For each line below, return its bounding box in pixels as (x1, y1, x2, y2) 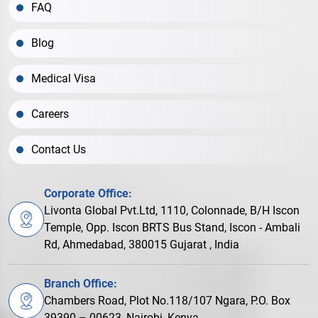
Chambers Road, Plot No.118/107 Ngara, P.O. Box (44, 293, 290, 307)
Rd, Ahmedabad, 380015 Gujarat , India (44, 237, 239, 251)
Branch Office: (44, 276, 117, 290)
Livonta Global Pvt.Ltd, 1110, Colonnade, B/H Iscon (44, 203, 300, 217)
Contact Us (31, 142, 86, 156)
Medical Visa (31, 71, 96, 85)
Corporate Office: (44, 186, 132, 200)
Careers (31, 106, 69, 121)
